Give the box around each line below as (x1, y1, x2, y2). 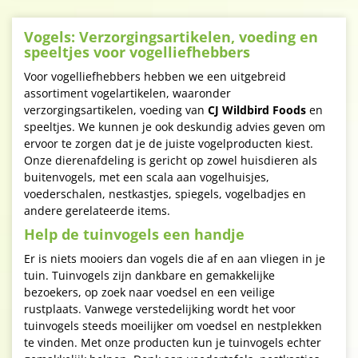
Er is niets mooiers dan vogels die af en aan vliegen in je (24, 251, 325, 266)
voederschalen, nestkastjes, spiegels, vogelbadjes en (24, 186, 306, 201)
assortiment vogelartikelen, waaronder (24, 86, 231, 101)
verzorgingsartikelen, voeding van (24, 102, 208, 117)
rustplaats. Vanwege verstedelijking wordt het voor (24, 301, 296, 316)
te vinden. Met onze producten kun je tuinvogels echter (24, 335, 321, 350)
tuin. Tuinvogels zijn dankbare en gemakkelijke (24, 268, 275, 283)
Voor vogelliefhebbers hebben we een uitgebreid (24, 69, 286, 84)
